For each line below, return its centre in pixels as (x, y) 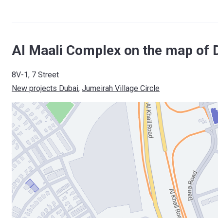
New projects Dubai (45, 88)
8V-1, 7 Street (35, 75)
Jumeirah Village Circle (121, 88)
